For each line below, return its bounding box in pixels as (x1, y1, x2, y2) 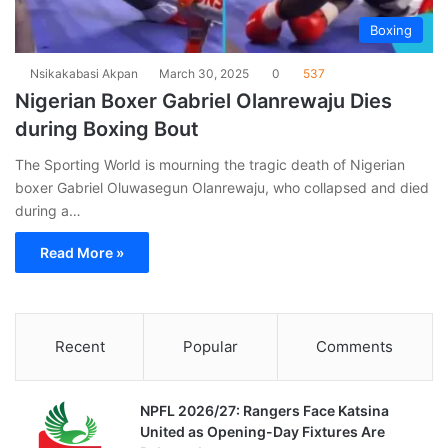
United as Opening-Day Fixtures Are (140, 422, 385, 440)
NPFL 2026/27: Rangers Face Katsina (140, 401, 389, 419)
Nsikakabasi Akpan (30, 65, 138, 81)
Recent (54, 336, 105, 356)
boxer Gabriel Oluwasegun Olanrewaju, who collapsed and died (15, 178, 429, 196)
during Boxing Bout (15, 116, 199, 141)
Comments (316, 336, 394, 356)
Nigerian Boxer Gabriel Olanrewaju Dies (15, 88, 392, 113)
